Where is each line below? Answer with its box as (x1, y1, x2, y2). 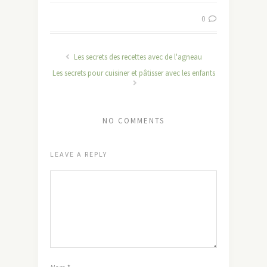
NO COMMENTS (103, 116, 164, 126)
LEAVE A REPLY (50, 150, 107, 159)
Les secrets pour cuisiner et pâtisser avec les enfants (52, 68, 215, 78)
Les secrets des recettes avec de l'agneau (72, 52, 202, 62)
